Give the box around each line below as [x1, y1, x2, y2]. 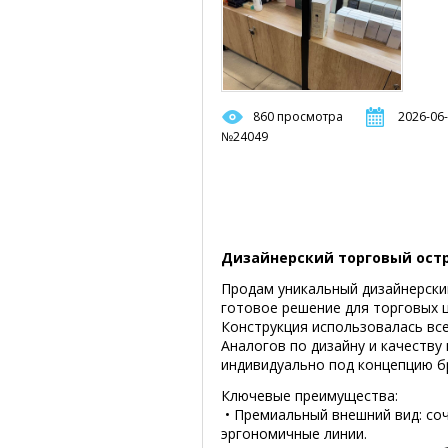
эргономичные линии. [221, 424, 367, 443]
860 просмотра [253, 108, 343, 125]
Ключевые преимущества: [221, 386, 398, 405]
